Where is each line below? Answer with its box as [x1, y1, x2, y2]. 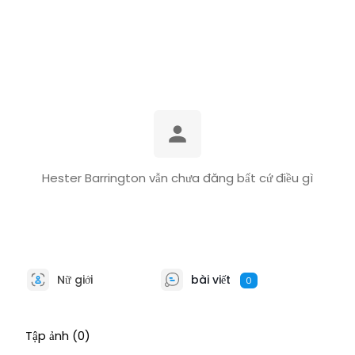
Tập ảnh [25, 327, 69, 344]
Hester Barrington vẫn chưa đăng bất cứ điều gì [41, 170, 313, 186]
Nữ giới [53, 271, 93, 288]
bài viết [187, 271, 234, 288]
